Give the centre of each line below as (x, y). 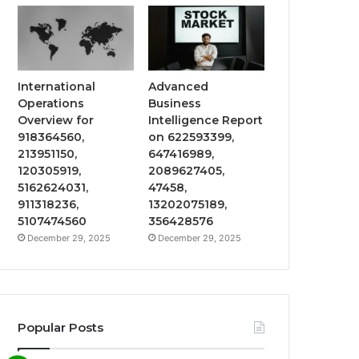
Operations (51, 104)
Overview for (56, 121)
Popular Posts (61, 328)
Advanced (179, 87)
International (57, 87)
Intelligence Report (206, 121)
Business (175, 104)
